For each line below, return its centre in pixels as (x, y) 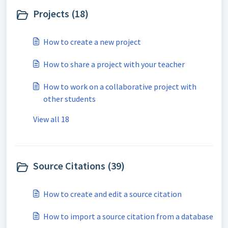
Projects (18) (61, 13)
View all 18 (51, 119)
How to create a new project (92, 42)
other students (69, 99)
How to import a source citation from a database (128, 216)
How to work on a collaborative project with (120, 87)
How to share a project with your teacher (114, 64)
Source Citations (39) (79, 166)
